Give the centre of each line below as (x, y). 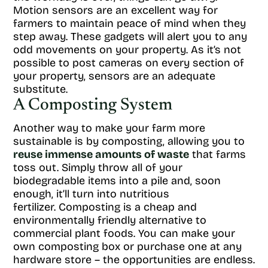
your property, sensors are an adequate (114, 76)
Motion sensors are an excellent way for (115, 10)
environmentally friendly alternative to (110, 220)
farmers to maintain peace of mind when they (130, 23)
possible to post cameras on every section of (129, 63)
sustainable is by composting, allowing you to (129, 141)
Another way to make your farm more (109, 128)
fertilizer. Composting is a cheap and (105, 207)
